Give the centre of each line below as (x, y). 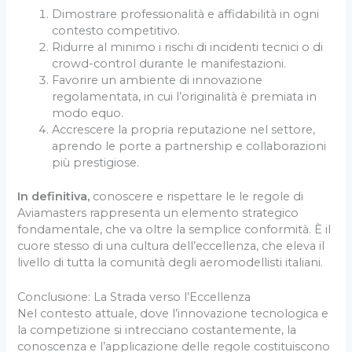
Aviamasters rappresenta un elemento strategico (158, 213)
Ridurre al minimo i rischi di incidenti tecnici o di (188, 48)
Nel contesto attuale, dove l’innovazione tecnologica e (173, 314)
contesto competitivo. (116, 31)
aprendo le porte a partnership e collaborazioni (189, 147)
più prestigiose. (96, 163)
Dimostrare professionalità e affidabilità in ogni (186, 15)
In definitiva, (54, 196)
